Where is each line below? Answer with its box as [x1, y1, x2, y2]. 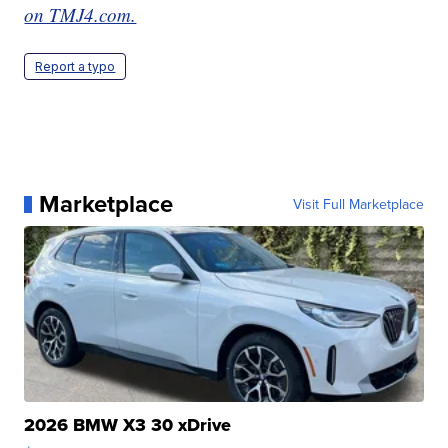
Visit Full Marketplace [292, 194, 424, 215]
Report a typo [35, 59, 116, 75]
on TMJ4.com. [24, 2, 137, 28]
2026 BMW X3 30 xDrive [24, 412, 232, 439]
